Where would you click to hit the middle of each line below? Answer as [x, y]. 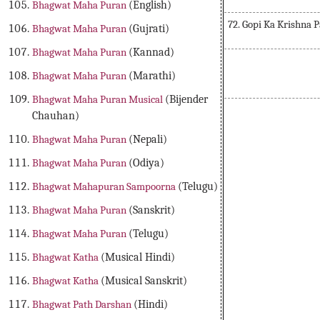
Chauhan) [56, 116]
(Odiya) [147, 163]
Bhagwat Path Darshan [83, 305]
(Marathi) [152, 76]
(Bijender [187, 100]
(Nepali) [148, 140]
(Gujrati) [149, 29]
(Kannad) [152, 52]
